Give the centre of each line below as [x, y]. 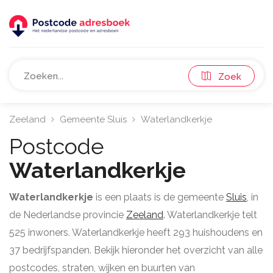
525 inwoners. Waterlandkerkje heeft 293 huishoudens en [136, 232]
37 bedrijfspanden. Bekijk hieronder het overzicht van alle [136, 250]
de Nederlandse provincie [68, 215]
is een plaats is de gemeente [160, 197]
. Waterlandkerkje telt [210, 215]
